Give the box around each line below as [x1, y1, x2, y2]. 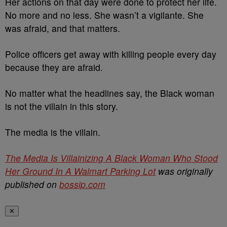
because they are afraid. [5, 61, 105, 74]
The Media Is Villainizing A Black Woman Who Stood [5, 152, 218, 165]
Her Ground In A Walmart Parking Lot [5, 165, 156, 178]
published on [5, 178, 59, 191]
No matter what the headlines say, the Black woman [5, 87, 214, 100]
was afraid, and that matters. [5, 22, 123, 35]
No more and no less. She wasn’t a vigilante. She [5, 9, 204, 22]
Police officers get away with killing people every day [5, 48, 216, 61]
